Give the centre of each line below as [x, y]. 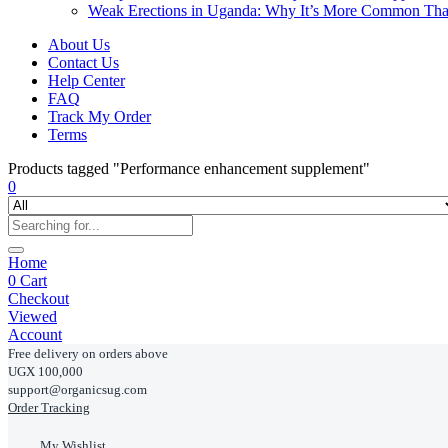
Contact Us [83, 62]
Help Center [86, 80]
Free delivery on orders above [88, 353]
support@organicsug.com [77, 389]
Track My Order [99, 116]
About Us [79, 44]
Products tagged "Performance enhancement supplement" [189, 168]
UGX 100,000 [45, 371]
